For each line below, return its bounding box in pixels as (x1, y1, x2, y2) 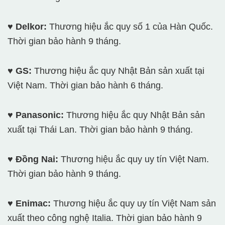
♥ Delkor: (8, 22, 47, 32)
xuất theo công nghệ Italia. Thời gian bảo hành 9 (8, 213, 202, 223)
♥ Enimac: (8, 198, 51, 209)
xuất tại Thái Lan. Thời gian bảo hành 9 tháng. (8, 125, 193, 135)
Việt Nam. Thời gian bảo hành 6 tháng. (8, 80, 163, 91)
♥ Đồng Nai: (8, 154, 58, 165)
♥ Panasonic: (8, 110, 64, 121)
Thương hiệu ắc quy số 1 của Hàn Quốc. (47, 22, 213, 32)
